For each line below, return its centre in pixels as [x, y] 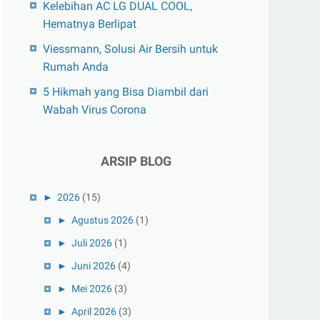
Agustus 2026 [102, 220]
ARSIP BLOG [136, 161]
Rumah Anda [76, 67]
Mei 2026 [92, 289]
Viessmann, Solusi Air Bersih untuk [130, 49]
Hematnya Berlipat [90, 24]
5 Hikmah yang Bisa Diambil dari [126, 92]
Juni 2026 [94, 266]
